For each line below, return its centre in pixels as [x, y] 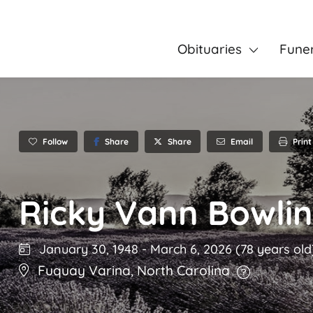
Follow [55, 141]
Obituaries [209, 49]
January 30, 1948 [87, 249]
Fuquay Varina [84, 271]
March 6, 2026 [193, 249]
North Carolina [183, 271]
